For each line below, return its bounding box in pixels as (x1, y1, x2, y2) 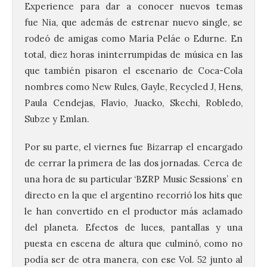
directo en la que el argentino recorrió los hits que (24, 190, 243, 201)
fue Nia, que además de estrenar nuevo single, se (24, 17, 243, 29)
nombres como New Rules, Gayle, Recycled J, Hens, (24, 81, 243, 93)
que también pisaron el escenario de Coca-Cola (24, 65, 243, 77)
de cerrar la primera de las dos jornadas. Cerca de (24, 157, 243, 169)
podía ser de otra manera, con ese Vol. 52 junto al (24, 254, 243, 266)
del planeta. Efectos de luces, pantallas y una (24, 222, 243, 234)
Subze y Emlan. (24, 113, 89, 125)
